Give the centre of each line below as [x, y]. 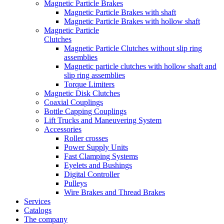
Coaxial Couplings [73, 102]
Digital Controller [92, 174]
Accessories [63, 129]
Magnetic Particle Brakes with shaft [120, 12]
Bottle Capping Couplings [85, 111]
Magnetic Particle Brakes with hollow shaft [132, 21]
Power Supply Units [96, 147]
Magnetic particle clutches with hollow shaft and [140, 66]
